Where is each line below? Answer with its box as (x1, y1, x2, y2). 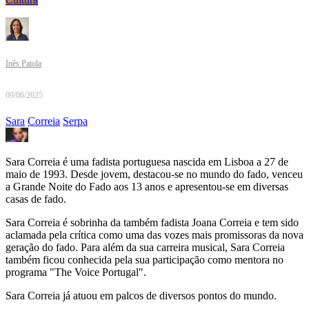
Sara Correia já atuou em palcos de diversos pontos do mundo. (6, 290, 277, 302)
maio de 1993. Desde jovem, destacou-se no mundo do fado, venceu (6, 168, 303, 181)
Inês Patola (6, 59, 41, 69)
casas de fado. (6, 193, 66, 206)
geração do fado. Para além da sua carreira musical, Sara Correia (6, 241, 285, 254)
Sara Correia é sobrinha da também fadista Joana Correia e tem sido (6, 217, 299, 229)
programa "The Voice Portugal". (6, 266, 146, 279)
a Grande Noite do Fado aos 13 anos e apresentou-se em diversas (6, 181, 288, 193)
